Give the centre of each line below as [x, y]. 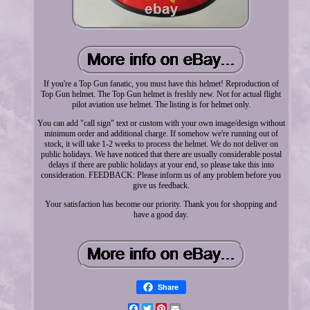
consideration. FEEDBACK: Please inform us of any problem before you [161, 175]
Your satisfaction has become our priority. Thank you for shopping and [161, 204]
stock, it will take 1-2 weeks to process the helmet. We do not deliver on [161, 144]
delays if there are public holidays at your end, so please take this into [161, 164]
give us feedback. [161, 185]
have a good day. [161, 214]
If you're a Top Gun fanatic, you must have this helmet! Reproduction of [161, 83]
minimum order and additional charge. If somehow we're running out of [161, 133]
